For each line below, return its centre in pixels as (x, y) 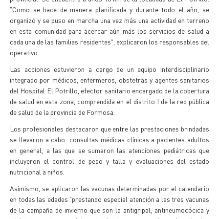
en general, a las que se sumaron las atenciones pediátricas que (109, 150)
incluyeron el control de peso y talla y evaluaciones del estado (109, 161)
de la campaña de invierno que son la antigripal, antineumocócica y (109, 210)
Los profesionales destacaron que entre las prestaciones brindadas (109, 129)
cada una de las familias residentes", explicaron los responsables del (109, 42)
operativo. (24, 52)
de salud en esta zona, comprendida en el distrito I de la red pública (109, 101)
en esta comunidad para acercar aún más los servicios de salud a (109, 31)
